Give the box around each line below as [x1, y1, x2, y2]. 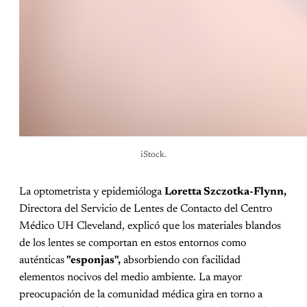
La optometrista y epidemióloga [19, 186, 164, 198]
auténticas [19, 255, 64, 267]
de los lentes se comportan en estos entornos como [19, 238, 246, 249]
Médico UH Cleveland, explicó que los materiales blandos [19, 221, 281, 232]
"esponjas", [64, 255, 121, 267]
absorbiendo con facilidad [121, 255, 241, 267]
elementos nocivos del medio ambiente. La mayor [19, 272, 242, 284]
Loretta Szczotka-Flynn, [164, 186, 286, 198]
